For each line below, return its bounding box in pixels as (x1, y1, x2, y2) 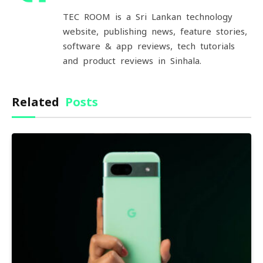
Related (12, 95, 65, 110)
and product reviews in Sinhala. (63, 55, 201, 67)
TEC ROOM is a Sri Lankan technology (63, 11, 232, 23)
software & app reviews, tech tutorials (63, 41, 235, 52)
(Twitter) (107, 1, 137, 10)
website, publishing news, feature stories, (63, 26, 247, 38)
